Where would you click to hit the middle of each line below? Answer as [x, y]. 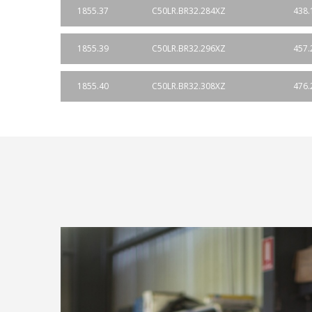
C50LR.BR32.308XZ [189, 86]
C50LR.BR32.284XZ [189, 11]
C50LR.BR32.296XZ [189, 48]
